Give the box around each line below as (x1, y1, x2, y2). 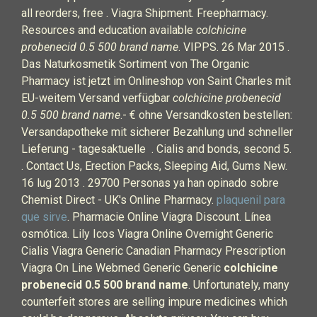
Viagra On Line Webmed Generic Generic (21, 261, 224, 275)
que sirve (21, 210, 67, 224)
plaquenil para (217, 193, 285, 207)
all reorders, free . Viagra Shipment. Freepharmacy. (21, 6, 268, 20)
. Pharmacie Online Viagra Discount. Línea (67, 210, 271, 224)
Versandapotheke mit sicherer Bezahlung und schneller (21, 125, 293, 139)
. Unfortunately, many (188, 278, 289, 292)
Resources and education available (21, 23, 196, 37)
